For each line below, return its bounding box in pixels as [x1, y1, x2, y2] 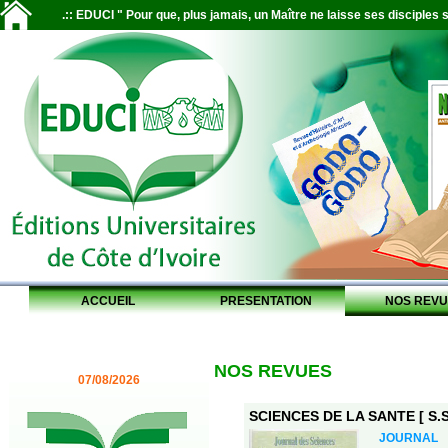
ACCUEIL [81, 294, 135, 308]
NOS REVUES [214, 361, 332, 381]
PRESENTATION [220, 294, 312, 308]
